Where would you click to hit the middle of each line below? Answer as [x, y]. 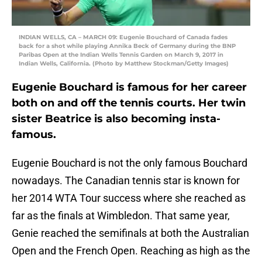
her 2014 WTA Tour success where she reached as [129, 198]
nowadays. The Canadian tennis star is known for [126, 181]
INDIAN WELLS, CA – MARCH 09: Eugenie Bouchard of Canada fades [123, 37]
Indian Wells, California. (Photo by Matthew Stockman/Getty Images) [124, 64]
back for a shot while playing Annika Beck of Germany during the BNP [127, 46]
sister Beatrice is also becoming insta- [116, 119]
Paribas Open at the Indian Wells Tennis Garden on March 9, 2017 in [121, 55]
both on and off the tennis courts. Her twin [129, 103]
